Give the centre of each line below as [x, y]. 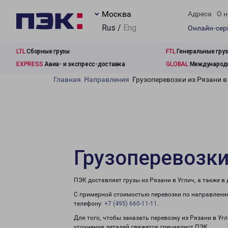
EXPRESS [30, 64]
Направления [107, 79]
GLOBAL [177, 64]
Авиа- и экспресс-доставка [84, 64]
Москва [117, 14]
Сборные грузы [47, 51]
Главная [67, 79]
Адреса [200, 14]
